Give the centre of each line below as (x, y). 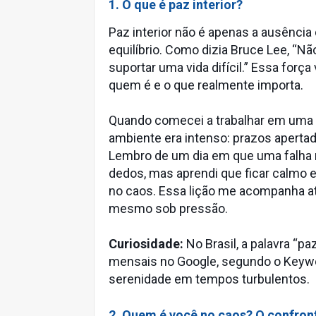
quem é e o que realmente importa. (206, 85)
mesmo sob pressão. (168, 208)
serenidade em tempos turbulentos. (209, 279)
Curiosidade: (146, 244)
